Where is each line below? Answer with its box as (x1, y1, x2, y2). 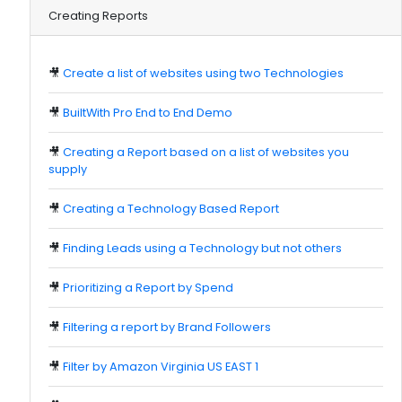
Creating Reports (48, 7, 148, 23)
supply (48, 161, 87, 177)
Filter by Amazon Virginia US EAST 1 (63, 358, 258, 374)
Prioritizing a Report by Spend (63, 279, 233, 295)
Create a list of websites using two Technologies (63, 65, 344, 81)
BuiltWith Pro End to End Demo (63, 104, 232, 120)
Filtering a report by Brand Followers (63, 319, 271, 335)
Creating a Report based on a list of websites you (63, 144, 349, 160)
